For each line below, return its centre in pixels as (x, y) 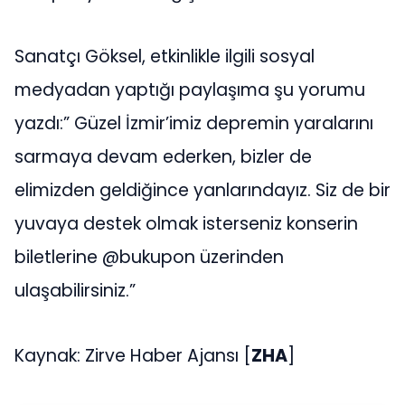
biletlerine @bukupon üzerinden (149, 258)
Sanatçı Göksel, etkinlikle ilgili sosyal (165, 57)
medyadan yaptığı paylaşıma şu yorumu (190, 90)
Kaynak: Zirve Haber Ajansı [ (133, 356)
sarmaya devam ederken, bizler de (163, 157)
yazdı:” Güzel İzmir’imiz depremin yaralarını (194, 124)
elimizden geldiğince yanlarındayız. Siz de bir (202, 191)
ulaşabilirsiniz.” (75, 291)
